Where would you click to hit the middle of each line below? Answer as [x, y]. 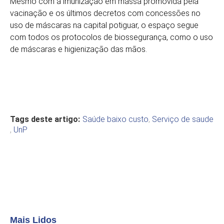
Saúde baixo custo [115, 119]
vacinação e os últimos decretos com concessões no [105, 13]
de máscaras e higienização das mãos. [78, 49]
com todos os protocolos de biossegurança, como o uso [111, 37]
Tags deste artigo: [45, 119]
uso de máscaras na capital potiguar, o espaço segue [104, 25]
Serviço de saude [183, 119]
